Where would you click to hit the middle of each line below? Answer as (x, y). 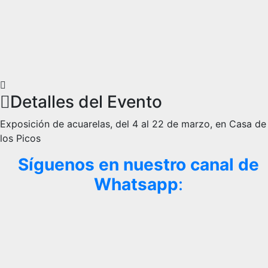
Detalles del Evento (86, 102)
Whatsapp (136, 184)
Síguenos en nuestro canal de (138, 165)
